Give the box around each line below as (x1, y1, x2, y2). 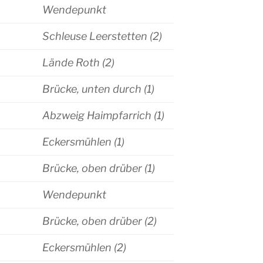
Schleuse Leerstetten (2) (42, 30, 162, 43)
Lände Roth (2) (42, 56, 114, 69)
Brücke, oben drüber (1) (42, 162, 155, 175)
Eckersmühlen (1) (42, 136, 124, 149)
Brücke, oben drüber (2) (42, 215, 157, 228)
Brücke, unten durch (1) (42, 83, 154, 96)
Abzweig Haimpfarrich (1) (42, 109, 164, 122)
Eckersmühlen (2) (42, 241, 126, 254)
